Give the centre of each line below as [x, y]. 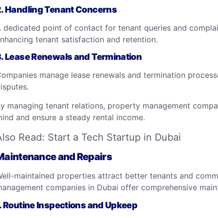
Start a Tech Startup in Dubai [114, 137]
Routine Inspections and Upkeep [70, 205]
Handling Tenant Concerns [61, 9]
